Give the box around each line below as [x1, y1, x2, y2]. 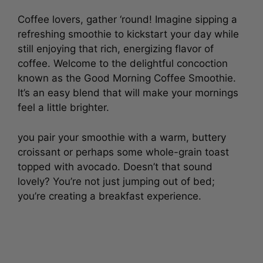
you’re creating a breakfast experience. [18, 190, 201, 202]
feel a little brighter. [18, 102, 112, 113]
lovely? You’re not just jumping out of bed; [18, 175, 215, 187]
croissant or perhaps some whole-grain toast [18, 146, 229, 158]
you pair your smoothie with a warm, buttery [18, 131, 226, 143]
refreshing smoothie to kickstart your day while [18, 28, 239, 40]
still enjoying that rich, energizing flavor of [18, 43, 214, 55]
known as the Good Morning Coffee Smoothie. [18, 72, 236, 84]
